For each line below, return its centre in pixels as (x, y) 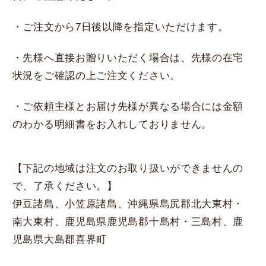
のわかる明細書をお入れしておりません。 (112, 123)
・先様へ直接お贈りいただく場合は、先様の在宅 (128, 56)
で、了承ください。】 (65, 185)
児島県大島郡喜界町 (60, 238)
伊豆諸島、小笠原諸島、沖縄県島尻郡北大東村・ (128, 202)
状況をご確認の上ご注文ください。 (96, 74)
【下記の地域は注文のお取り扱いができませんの (128, 167)
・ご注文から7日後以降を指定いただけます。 (120, 26)
